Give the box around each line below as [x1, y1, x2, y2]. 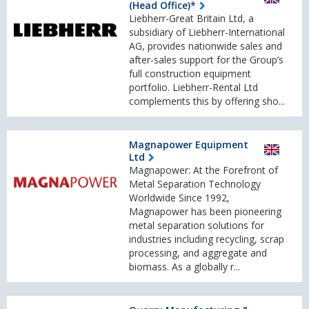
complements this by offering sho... [129, 94, 285, 108]
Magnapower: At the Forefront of [129, 163, 278, 177]
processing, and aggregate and [129, 246, 267, 260]
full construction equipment [129, 67, 251, 81]
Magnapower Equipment [129, 138, 248, 152]
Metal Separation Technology [129, 177, 261, 191]
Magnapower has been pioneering [129, 205, 281, 219]
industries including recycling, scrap [129, 232, 284, 246]
